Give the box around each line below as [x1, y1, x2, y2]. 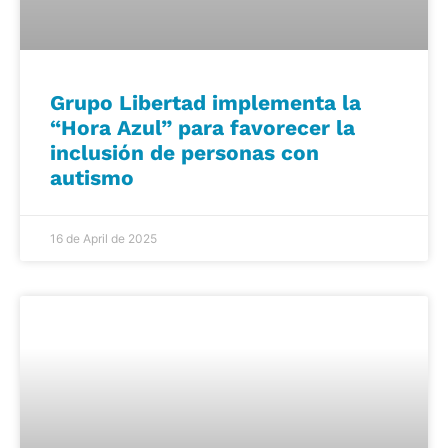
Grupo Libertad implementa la [50, 89, 361, 115]
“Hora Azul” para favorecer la [50, 114, 355, 140]
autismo [50, 164, 134, 190]
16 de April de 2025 [50, 230, 157, 246]
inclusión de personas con [50, 139, 319, 165]
